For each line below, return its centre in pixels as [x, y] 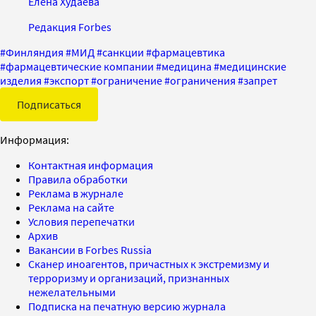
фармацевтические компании [80, 66]
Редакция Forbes [70, 26]
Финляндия [35, 52]
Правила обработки [78, 179]
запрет [260, 80]
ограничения [203, 80]
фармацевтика [188, 52]
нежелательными [72, 292]
